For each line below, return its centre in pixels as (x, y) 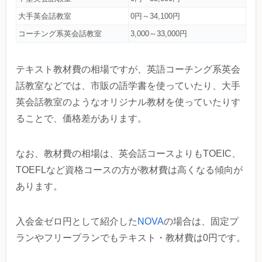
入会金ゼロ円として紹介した (77, 222)
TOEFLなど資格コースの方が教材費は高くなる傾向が (129, 170)
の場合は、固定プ (201, 222)
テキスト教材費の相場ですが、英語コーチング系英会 (128, 70)
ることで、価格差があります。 (81, 119)
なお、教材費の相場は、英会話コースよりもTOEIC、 (128, 154)
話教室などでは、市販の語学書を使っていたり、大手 (128, 86)
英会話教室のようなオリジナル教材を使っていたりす (128, 102)
